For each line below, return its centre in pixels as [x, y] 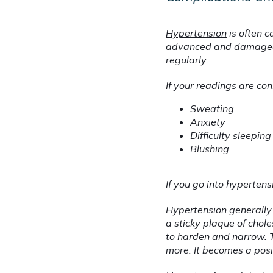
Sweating [212, 108]
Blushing [210, 148]
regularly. [187, 59]
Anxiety [208, 122]
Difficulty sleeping [231, 135]
